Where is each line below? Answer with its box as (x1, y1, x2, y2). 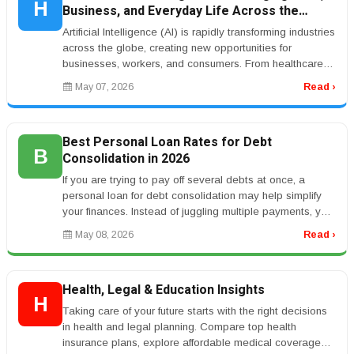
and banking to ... (62, 73, 145, 85)
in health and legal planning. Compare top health (62, 321, 296, 333)
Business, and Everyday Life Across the (62, 2, 299, 21)
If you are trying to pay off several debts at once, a (62, 174, 305, 186)
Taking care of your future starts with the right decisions (62, 305, 327, 317)
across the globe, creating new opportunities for (62, 42, 292, 54)
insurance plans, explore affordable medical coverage (62, 337, 321, 348)
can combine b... (62, 221, 141, 233)
